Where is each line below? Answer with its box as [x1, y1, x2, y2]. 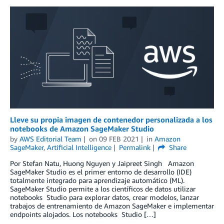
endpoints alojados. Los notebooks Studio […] [10, 209, 156, 218]
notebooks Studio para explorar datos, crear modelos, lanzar [10, 192, 199, 201]
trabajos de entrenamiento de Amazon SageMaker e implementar [10, 201, 214, 210]
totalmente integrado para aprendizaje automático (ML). [10, 175, 184, 184]
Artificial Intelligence [47, 142, 111, 151]
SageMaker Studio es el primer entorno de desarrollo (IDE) [10, 167, 191, 176]
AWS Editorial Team [19, 134, 81, 143]
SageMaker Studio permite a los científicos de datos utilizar [10, 184, 195, 193]
